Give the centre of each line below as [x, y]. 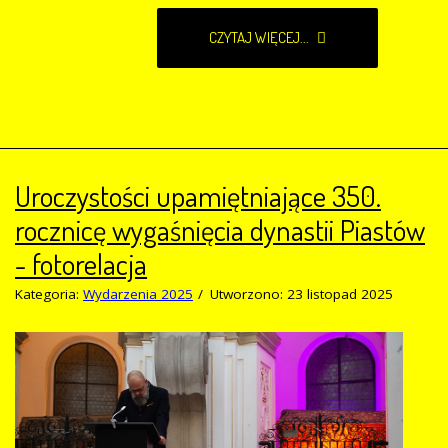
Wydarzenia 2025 [138, 294]
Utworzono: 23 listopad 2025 [301, 294]
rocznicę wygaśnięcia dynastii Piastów [220, 230]
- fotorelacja [81, 264]
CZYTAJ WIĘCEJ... [260, 38]
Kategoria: [49, 294]
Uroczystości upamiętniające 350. [198, 196]
